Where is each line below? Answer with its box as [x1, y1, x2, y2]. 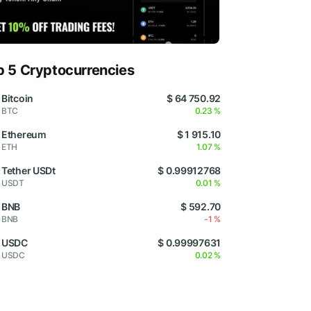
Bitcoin [1, 92, 34, 104]
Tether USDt [1, 164, 56, 176]
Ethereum [1, 128, 47, 140]
